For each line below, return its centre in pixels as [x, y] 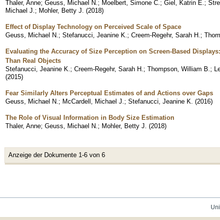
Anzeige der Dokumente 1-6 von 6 [57, 155]
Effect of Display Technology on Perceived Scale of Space [93, 27]
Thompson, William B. [179, 69]
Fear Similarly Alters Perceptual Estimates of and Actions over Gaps [109, 93]
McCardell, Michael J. [93, 101]
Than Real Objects [33, 60]
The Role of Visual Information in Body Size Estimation [90, 117]
